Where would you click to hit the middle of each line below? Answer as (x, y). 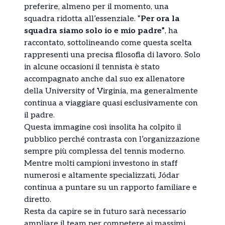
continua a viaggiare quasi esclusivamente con (111, 103)
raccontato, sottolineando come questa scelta (108, 43)
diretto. (38, 199)
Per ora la (160, 19)
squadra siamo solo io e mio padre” (94, 31)
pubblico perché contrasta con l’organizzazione (112, 139)
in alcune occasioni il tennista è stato (92, 67)
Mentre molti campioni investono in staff (101, 163)
